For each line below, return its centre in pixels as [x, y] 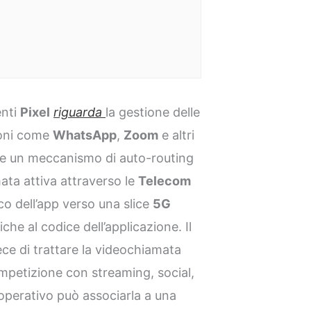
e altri [177, 135]
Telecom [165, 181]
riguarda [80, 112]
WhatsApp [85, 135]
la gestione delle [153, 112]
